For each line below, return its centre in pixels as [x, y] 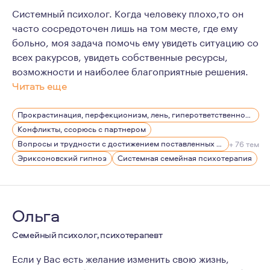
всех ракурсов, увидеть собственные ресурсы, [120, 56]
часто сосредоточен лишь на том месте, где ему [125, 27]
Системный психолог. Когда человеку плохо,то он [128, 12]
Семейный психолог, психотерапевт [87, 235]
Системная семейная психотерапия [185, 158]
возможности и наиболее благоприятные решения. [130, 70]
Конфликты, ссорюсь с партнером [82, 129]
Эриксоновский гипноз [62, 158]
